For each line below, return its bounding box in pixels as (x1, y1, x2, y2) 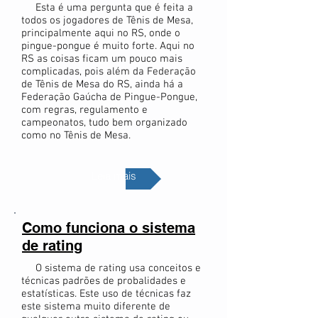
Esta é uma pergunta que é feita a (21, 1, 193, 14)
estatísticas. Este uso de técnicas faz (21, 287, 191, 300)
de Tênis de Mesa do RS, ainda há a (21, 78, 183, 91)
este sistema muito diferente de (21, 300, 170, 313)
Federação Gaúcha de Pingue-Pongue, (21, 91, 197, 104)
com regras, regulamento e (21, 104, 148, 116)
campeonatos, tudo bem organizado (21, 116, 187, 129)
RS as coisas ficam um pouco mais (21, 53, 182, 65)
